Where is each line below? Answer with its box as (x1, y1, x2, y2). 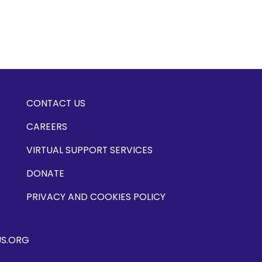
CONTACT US (26, 96, 85, 110)
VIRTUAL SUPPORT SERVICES (26, 143, 153, 157)
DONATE (26, 167, 64, 180)
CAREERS (26, 120, 67, 133)
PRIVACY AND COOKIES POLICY (26, 190, 166, 204)
